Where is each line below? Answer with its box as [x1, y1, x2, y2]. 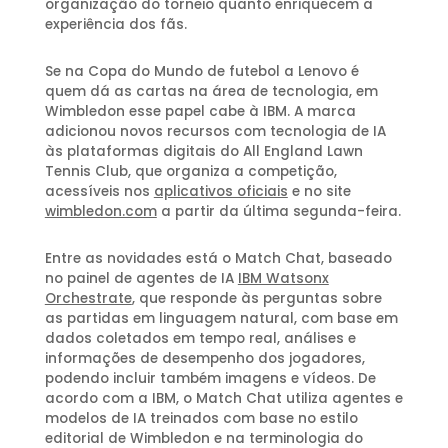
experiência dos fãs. [44, 14, 187, 34]
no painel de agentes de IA [44, 268, 238, 288]
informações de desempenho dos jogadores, [44, 348, 365, 368]
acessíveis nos [44, 181, 154, 201]
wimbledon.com [44, 201, 157, 221]
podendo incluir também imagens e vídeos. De [44, 368, 376, 388]
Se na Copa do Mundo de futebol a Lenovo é [44, 61, 359, 81]
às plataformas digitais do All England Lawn [44, 141, 363, 161]
